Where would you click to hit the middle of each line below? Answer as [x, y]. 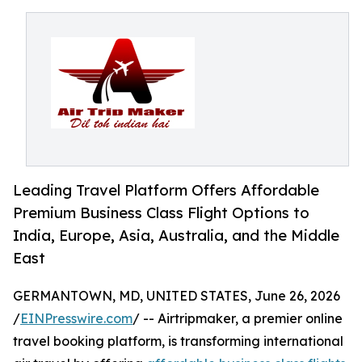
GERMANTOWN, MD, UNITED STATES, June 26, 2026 [177, 296]
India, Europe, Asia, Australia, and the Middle [176, 236]
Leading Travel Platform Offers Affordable [166, 190]
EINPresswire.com [76, 319]
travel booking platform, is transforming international [178, 341]
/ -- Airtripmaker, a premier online [238, 319]
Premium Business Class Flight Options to [161, 213]
